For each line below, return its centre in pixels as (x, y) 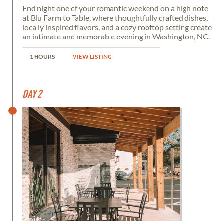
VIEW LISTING (92, 56)
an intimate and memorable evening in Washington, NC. (116, 36)
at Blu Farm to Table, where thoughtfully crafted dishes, (115, 18)
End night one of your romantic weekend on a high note (115, 8)
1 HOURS (42, 56)
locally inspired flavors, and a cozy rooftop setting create (117, 27)
